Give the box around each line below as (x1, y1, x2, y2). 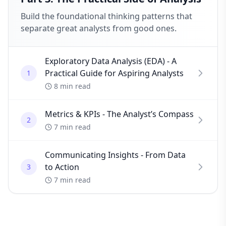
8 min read (54, 81, 91, 91)
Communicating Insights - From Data (45, 149, 186, 160)
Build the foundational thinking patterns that (21, 11, 192, 22)
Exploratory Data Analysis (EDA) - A (45, 55, 177, 67)
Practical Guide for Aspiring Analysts (45, 68, 184, 79)
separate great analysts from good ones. (21, 23, 177, 34)
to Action (45, 161, 79, 173)
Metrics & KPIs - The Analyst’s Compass (45, 108, 194, 120)
